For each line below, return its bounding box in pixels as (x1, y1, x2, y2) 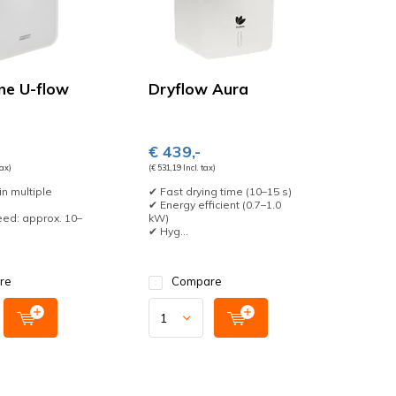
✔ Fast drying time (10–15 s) (148, 185, 293, 198)
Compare (171, 274, 223, 288)
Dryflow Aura (148, 80, 249, 98)
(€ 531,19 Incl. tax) (148, 163, 217, 172)
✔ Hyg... (148, 225, 189, 238)
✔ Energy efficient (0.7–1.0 (148, 198, 282, 211)
